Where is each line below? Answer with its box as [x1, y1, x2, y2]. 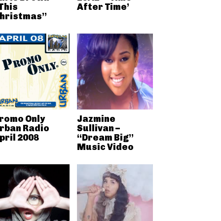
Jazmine [76, 113, 115, 124]
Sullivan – [76, 123, 120, 134]
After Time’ [76, 1, 129, 12]
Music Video [76, 142, 134, 152]
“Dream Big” [76, 132, 134, 143]
